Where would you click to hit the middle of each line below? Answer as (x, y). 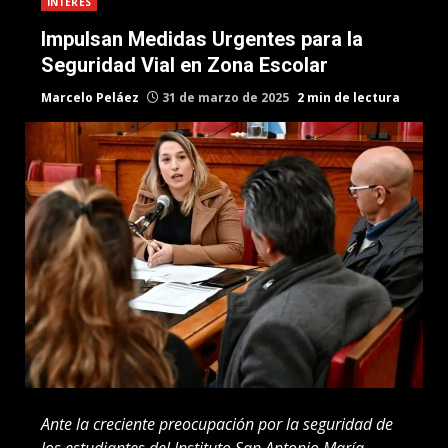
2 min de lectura (348, 97)
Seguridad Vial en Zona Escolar (184, 65)
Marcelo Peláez (90, 97)
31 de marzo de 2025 (225, 97)
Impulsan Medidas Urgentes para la (202, 39)
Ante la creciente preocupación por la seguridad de (217, 423)
